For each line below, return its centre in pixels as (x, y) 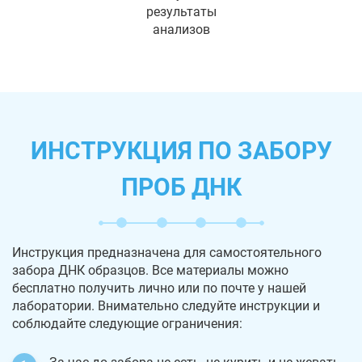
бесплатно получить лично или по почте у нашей (159, 288)
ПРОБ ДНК (181, 187)
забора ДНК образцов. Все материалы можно (150, 270)
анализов (181, 29)
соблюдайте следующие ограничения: (127, 323)
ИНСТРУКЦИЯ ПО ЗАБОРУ (181, 150)
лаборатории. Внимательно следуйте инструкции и (166, 305)
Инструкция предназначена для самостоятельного (167, 252)
